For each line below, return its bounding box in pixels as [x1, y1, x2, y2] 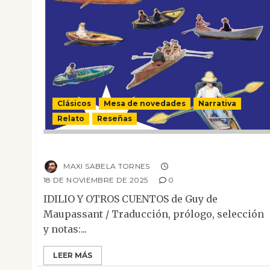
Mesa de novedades [104, 99, 186, 108]
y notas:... [43, 223, 87, 236]
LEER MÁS [53, 251, 92, 260]
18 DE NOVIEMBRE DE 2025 [43, 175, 148, 185]
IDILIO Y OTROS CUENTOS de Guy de [43, 193, 218, 206]
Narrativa [198, 99, 236, 108]
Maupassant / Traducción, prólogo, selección [43, 208, 264, 221]
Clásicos [57, 99, 91, 108]
